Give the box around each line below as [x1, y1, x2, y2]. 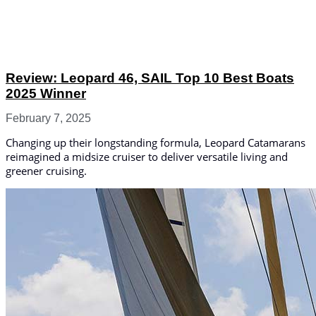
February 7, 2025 [6, 111, 91, 124]
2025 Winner [6, 85, 86, 101]
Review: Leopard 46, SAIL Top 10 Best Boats [6, 70, 294, 85]
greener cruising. [6, 163, 87, 178]
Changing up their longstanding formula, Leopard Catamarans [6, 135, 305, 150]
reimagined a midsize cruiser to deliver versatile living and [6, 149, 288, 164]
